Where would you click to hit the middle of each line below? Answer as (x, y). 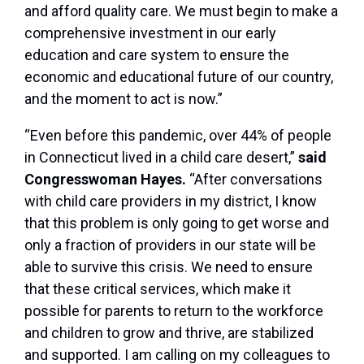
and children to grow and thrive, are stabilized (169, 333)
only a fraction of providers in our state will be (170, 245)
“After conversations (256, 180)
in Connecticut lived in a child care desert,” (161, 158)
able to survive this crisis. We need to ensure (169, 267)
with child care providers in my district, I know (171, 201)
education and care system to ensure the (157, 55)
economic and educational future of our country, (179, 77)
